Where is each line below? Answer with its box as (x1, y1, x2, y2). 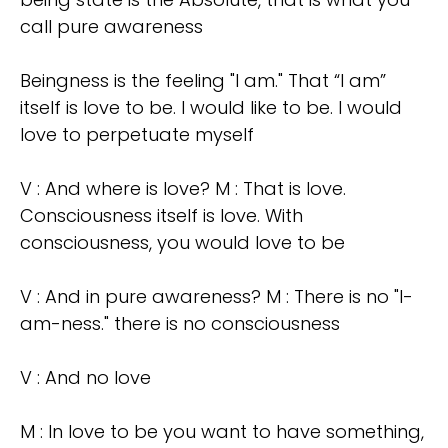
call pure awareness (20, 14, 203, 40)
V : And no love (20, 365, 151, 391)
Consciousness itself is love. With (20, 203, 303, 229)
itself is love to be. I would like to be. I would (20, 95, 402, 121)
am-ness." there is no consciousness (20, 311, 340, 337)
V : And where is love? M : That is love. (20, 176, 346, 202)
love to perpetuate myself (20, 122, 254, 148)
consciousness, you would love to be (20, 230, 345, 256)
